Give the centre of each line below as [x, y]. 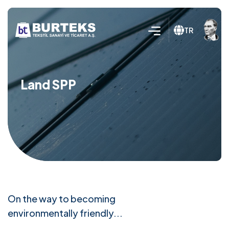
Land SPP [48, 84]
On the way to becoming [62, 199]
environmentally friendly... [65, 213]
